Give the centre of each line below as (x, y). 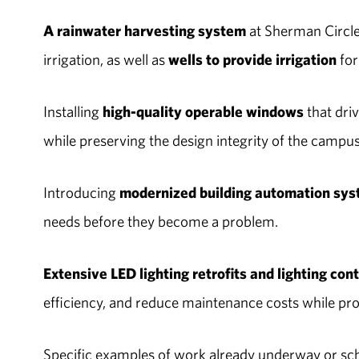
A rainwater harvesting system (144, 31)
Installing (71, 112)
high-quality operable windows (201, 112)
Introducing (81, 193)
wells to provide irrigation (252, 60)
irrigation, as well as (105, 60)
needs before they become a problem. (160, 222)
